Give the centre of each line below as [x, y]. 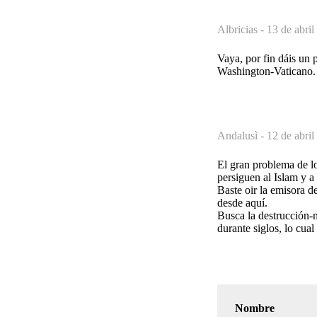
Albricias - [242, 29]
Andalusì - [242, 135]
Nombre [255, 308]
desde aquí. [242, 202]
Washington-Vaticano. [266, 71]
